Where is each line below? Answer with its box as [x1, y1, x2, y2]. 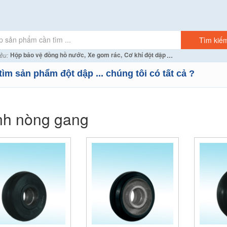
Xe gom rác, [88, 50, 122, 59]
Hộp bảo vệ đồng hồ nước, [10, 50, 86, 59]
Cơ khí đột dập [124, 50, 166, 59]
